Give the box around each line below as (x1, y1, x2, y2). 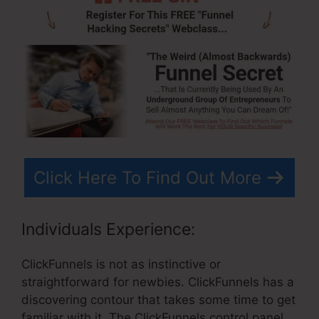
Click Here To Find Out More (33, 167, 261, 188)
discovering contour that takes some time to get (21, 293, 296, 308)
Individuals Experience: (21, 219, 195, 240)
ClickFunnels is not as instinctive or (21, 257, 221, 272)
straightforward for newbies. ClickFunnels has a (21, 275, 294, 290)
